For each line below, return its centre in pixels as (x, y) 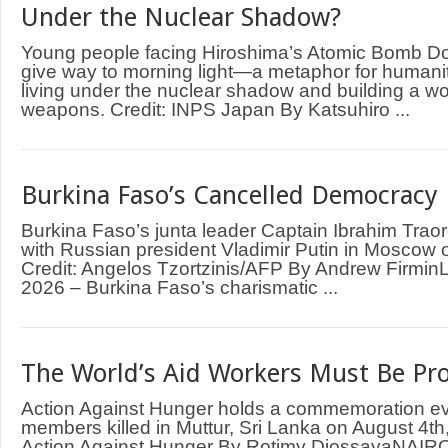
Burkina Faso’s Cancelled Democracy (229, 195)
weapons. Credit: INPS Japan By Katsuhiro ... (215, 109)
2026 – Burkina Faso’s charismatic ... (179, 287)
